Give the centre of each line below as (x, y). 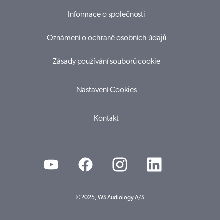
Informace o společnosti (106, 15)
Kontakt (106, 119)
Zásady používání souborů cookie (106, 62)
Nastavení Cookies (106, 90)
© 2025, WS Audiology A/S (110, 198)
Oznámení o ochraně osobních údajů (106, 38)
